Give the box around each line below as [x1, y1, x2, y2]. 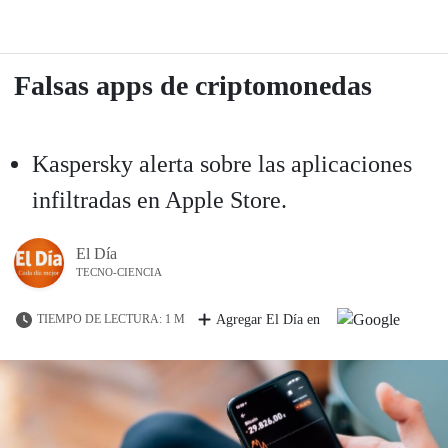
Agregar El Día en [216, 312, 320, 328]
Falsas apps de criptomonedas [14, 70, 372, 101]
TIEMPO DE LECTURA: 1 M [34, 312, 188, 327]
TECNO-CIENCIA [76, 265, 162, 278]
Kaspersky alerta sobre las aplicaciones [32, 150, 412, 177]
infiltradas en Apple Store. [32, 186, 287, 213]
